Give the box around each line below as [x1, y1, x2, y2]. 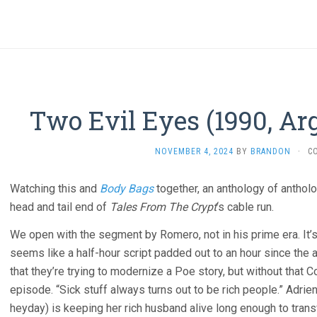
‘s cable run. [217, 200, 274, 214]
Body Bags [100, 182, 154, 196]
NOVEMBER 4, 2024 [155, 146, 234, 157]
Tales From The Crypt [110, 200, 217, 214]
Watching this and [10, 182, 100, 196]
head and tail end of [10, 200, 110, 214]
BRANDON [250, 146, 291, 157]
